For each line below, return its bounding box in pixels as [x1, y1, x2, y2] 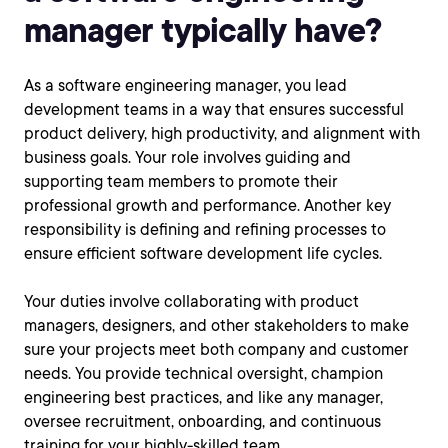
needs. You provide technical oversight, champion [24, 364, 383, 383]
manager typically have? [24, 6, 381, 53]
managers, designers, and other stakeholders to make [24, 316, 409, 335]
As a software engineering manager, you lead [24, 76, 347, 95]
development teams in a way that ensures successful [24, 100, 404, 119]
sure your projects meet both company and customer [24, 340, 409, 359]
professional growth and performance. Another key [24, 196, 391, 215]
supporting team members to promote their [24, 172, 338, 191]
